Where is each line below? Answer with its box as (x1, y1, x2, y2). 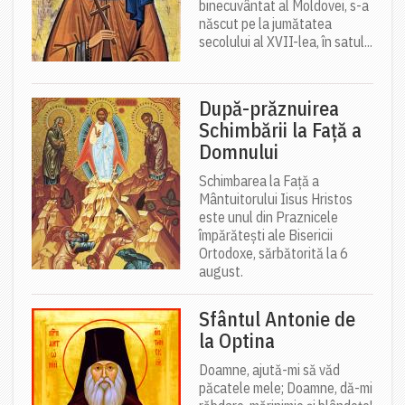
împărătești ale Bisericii (199, 226, 333, 245)
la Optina (199, 327, 275, 354)
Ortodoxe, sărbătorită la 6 (199, 244, 348, 263)
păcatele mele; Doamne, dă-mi (199, 379, 372, 398)
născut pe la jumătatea (199, 14, 332, 33)
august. (199, 262, 243, 281)
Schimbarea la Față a (199, 172, 319, 191)
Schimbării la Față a (199, 117, 362, 144)
